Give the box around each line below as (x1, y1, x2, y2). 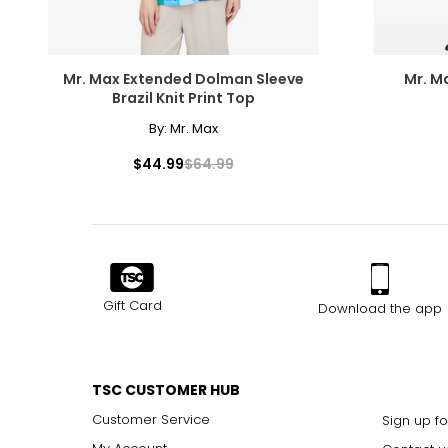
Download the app (317, 298, 442, 318)
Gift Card (102, 295, 162, 315)
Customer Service (92, 409, 210, 429)
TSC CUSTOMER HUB (92, 379, 240, 400)
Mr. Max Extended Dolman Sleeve (62, 68, 304, 89)
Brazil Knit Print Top (111, 87, 255, 108)
